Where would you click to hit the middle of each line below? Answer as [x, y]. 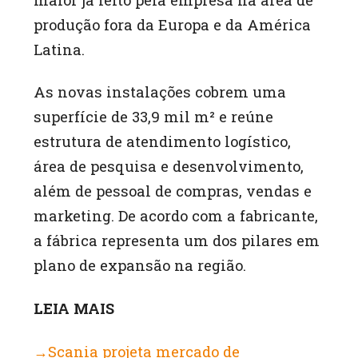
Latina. [60, 49]
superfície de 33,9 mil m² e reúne [154, 117]
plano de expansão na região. [140, 266]
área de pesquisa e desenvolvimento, [169, 167]
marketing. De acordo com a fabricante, [176, 216]
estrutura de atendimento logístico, [163, 142]
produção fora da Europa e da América [173, 24]
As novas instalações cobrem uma [160, 92]
